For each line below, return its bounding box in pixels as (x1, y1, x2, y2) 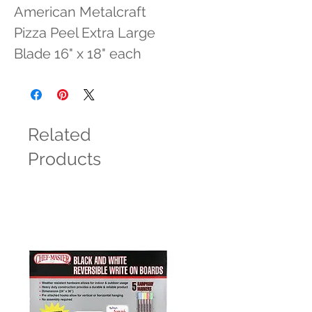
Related (28, 124, 91, 145)
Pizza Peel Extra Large (14, 24, 155, 41)
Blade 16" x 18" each (14, 45, 141, 62)
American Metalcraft (14, 3, 146, 20)
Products (28, 148, 101, 169)
